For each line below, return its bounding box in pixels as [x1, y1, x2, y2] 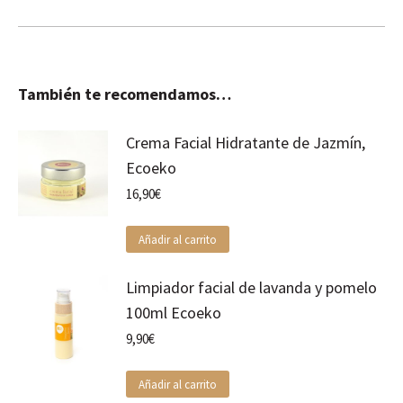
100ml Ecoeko [126, 302, 221, 323]
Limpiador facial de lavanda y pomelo [126, 277, 377, 298]
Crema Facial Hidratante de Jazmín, [126, 132, 365, 153]
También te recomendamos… [18, 84, 231, 104]
